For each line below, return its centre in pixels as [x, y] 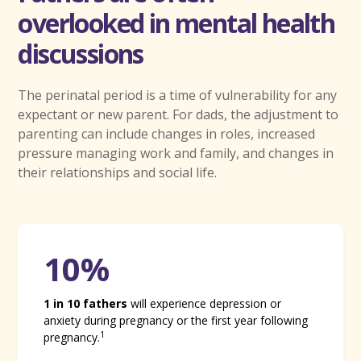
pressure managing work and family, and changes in [176, 153]
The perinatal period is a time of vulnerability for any [178, 95]
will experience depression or [205, 303]
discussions [81, 53]
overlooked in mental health [176, 23]
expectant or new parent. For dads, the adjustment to [178, 114]
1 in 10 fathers [86, 303]
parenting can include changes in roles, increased [167, 133]
